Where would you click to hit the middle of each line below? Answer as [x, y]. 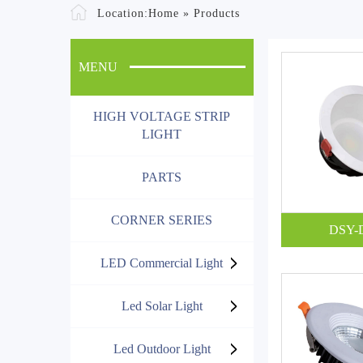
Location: [121, 13]
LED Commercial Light [162, 263]
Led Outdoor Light [162, 348]
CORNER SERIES [162, 220]
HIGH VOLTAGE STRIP [162, 116]
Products [217, 13]
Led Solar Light [162, 305]
